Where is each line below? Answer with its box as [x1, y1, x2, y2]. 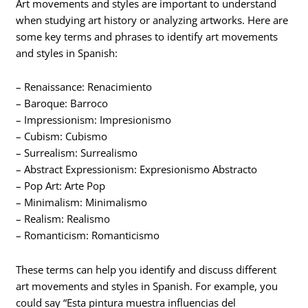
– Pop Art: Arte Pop [16, 179, 106, 193]
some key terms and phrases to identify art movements [16, 29, 278, 43]
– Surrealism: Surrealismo [16, 146, 138, 160]
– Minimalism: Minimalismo [16, 195, 148, 210]
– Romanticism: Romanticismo [16, 228, 160, 243]
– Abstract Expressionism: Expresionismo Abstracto [16, 162, 258, 177]
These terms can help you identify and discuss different [16, 262, 277, 276]
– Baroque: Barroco [16, 96, 109, 111]
